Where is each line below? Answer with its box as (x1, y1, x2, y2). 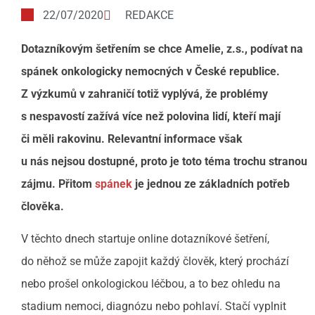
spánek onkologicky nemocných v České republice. (21, 64, 280, 78)
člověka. (21, 199, 64, 213)
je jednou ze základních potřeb (132, 176, 290, 191)
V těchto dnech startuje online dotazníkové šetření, (21, 232, 269, 246)
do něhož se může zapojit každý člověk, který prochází (21, 255, 289, 269)
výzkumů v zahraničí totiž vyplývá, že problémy (31, 86, 268, 101)
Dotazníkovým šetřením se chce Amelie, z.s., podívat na (21, 41, 303, 56)
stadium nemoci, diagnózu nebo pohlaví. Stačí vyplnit (21, 300, 286, 314)
